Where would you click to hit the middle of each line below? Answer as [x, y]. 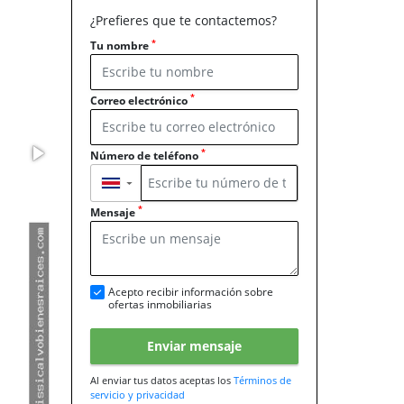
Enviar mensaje [194, 346]
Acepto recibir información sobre [191, 291]
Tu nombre [121, 46]
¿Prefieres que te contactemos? [184, 20]
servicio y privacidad [138, 394]
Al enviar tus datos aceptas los [162, 380]
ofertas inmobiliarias [160, 304]
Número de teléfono [146, 155]
